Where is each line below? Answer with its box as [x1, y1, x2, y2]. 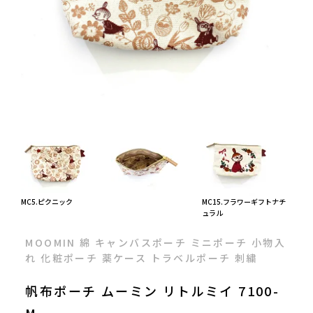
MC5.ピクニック [21, 196, 73, 208]
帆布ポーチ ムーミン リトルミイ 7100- [25, 282, 280, 300]
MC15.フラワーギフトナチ [201, 196, 286, 208]
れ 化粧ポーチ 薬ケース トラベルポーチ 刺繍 [25, 251, 258, 265]
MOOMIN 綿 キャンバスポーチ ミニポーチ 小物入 [25, 235, 286, 250]
